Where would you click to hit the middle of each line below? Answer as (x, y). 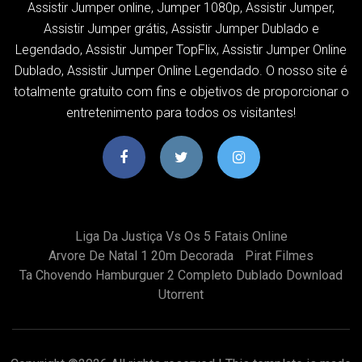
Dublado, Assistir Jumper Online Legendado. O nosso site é (181, 70)
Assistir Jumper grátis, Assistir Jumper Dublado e (181, 28)
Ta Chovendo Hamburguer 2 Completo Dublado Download (181, 275)
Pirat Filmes (279, 255)
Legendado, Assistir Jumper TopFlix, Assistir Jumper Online (181, 49)
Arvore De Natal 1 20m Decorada (141, 255)
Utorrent (181, 294)
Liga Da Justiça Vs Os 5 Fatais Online (181, 236)
